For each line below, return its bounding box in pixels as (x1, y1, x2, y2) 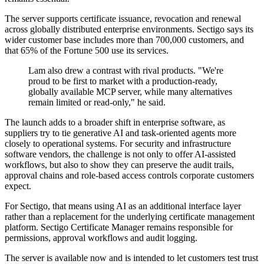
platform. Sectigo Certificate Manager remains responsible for (5, 222, 233, 233)
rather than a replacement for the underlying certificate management (5, 212, 255, 222)
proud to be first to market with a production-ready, (28, 76, 217, 87)
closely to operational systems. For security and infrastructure (5, 138, 231, 149)
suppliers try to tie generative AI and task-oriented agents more (5, 128, 236, 138)
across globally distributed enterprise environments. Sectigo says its (5, 24, 253, 35)
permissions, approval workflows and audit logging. (5, 233, 197, 243)
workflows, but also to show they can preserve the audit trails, (5, 160, 234, 170)
